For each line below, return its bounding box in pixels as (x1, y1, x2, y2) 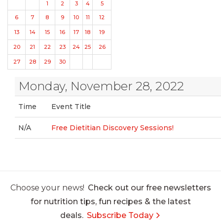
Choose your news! (10, 183, 84, 192)
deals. (60, 211, 83, 220)
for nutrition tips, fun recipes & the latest (30, 197, 191, 206)
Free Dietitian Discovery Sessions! (51, 123, 174, 132)
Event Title (51, 102, 91, 111)
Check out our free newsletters (87, 183, 211, 192)
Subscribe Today (87, 211, 153, 220)
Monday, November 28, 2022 (18, 79, 184, 93)
